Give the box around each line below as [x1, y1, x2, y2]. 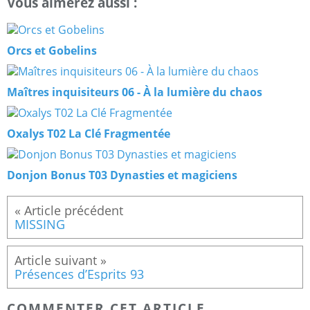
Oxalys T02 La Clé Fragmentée [7, 125, 170, 141]
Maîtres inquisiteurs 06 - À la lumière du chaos [7, 84, 262, 100]
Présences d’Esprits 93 [15, 265, 144, 282]
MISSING [15, 215, 65, 232]
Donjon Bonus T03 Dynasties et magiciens [7, 167, 237, 183]
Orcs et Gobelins [7, 42, 97, 58]
